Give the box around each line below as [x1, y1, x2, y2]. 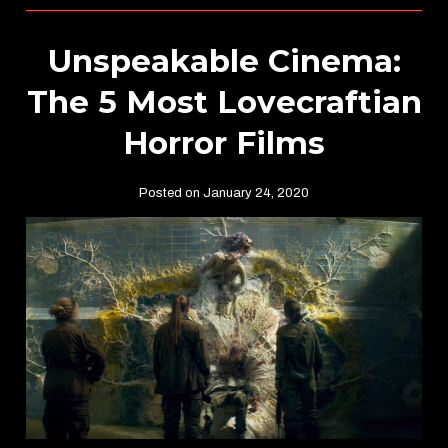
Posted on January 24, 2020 [139, 185, 309, 200]
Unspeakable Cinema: [47, 41, 401, 80]
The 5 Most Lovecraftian [26, 82, 422, 121]
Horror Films [123, 123, 325, 162]
